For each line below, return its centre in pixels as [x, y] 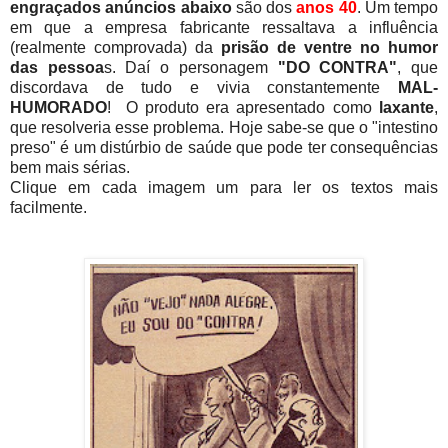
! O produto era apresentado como [239, 107]
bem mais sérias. [70, 167]
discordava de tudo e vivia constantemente [204, 87]
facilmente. [48, 207]
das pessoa [57, 67]
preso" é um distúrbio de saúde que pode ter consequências [224, 147]
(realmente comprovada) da [111, 47]
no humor [399, 47]
